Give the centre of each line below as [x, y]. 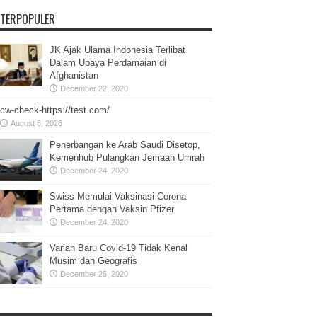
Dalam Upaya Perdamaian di [108, 63]
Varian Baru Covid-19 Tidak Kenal [119, 248]
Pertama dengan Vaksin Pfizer [112, 209]
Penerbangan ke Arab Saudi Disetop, [125, 145]
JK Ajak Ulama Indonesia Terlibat [117, 50]
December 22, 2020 [94, 89]
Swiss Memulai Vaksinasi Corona [118, 197]
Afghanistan [74, 76]
